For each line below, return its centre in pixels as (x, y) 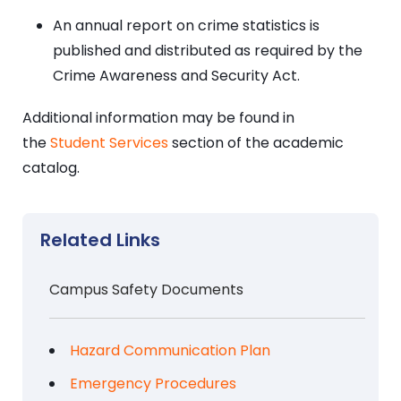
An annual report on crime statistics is (186, 25)
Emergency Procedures (153, 383)
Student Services (109, 142)
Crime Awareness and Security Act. (176, 75)
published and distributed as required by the (208, 50)
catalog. (51, 167)
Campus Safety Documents (146, 289)
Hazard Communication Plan (170, 350)
